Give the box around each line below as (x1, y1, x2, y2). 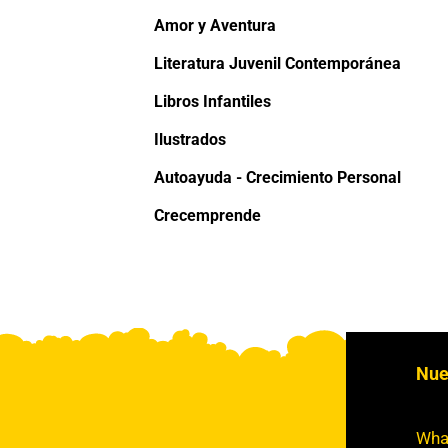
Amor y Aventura (153, 16, 276, 36)
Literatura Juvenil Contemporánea (153, 54, 401, 74)
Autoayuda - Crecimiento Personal (153, 168, 401, 188)
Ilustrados (153, 130, 226, 150)
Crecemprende (153, 206, 261, 226)
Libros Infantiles (153, 92, 271, 112)
